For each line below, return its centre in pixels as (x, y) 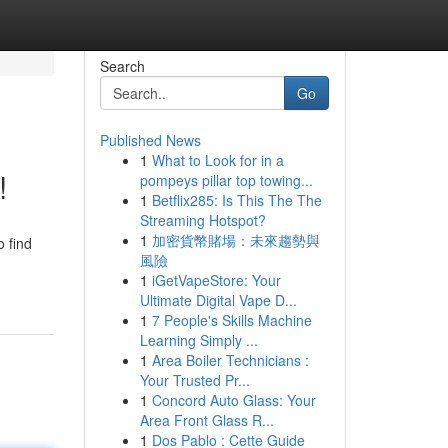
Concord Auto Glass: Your (233, 400)
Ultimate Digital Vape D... (218, 300)
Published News (150, 140)
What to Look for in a (217, 160)
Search (122, 66)
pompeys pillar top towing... (226, 180)
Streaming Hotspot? (202, 220)
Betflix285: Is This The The (236, 200)
